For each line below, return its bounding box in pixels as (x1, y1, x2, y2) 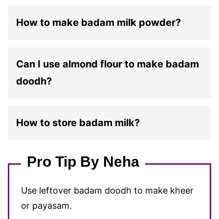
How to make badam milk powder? (16, 17, 181, 28)
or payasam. (21, 200, 72, 211)
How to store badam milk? (16, 117, 140, 129)
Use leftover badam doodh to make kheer (21, 185, 194, 196)
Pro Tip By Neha (27, 153, 139, 170)
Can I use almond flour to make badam (16, 58, 199, 70)
